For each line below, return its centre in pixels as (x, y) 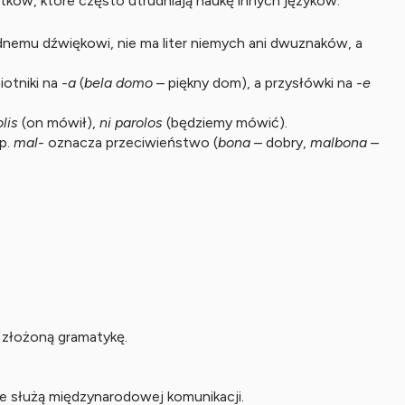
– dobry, (280, 142)
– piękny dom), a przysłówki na (254, 83)
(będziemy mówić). (225, 122)
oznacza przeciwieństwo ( (131, 142)
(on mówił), (59, 122)
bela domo (118, 83)
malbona (339, 142)
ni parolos (131, 122)
